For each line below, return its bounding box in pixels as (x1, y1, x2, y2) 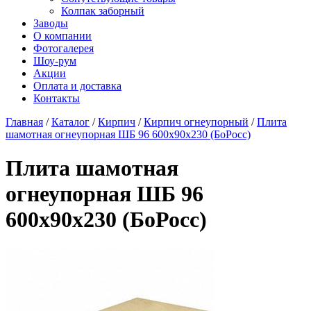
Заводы (33, 17, 68, 29)
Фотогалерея (33, 42, 94, 54)
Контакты (33, 92, 80, 104)
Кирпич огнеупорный (144, 116, 249, 128)
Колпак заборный (61, 5, 144, 17)
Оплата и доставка (33, 80, 121, 92)
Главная (6, 116, 43, 128)
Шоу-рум (33, 55, 76, 67)
